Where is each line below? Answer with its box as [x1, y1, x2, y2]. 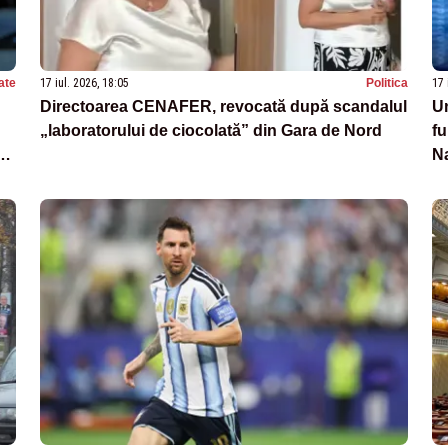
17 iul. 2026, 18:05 [40, 76, 129, 91]
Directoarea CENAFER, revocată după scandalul [40, 98, 407, 116]
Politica [366, 76, 408, 91]
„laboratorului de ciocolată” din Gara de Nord [40, 122, 382, 140]
